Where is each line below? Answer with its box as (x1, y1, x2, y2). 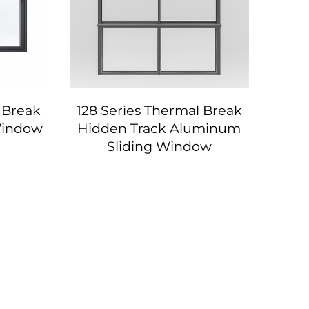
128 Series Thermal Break (76, 101, 242, 119)
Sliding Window (106, 137, 212, 154)
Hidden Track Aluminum (77, 119, 241, 137)
